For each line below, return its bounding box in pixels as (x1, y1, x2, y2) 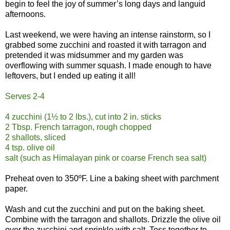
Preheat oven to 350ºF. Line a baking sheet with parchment (5, 174, 219, 183)
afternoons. (5, 9, 46, 18)
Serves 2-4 (5, 91, 45, 101)
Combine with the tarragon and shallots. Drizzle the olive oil (5, 215, 221, 224)
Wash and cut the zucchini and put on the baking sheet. (5, 204, 205, 214)
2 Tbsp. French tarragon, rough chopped (5, 122, 151, 131)
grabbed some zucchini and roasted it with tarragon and (5, 40, 206, 49)
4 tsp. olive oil (5, 143, 55, 152)
